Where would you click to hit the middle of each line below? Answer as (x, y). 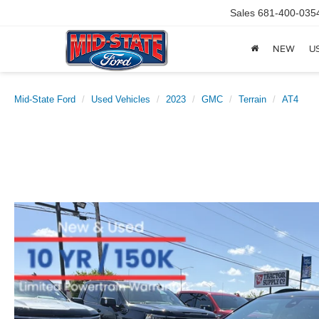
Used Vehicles (121, 99)
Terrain (252, 99)
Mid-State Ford (45, 99)
